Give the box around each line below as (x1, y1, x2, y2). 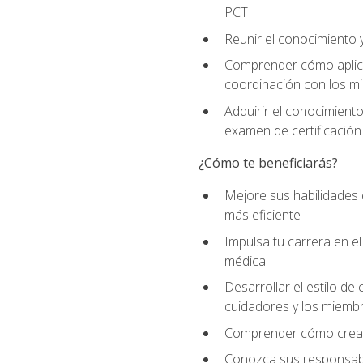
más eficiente (224, 206, 301, 224)
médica (224, 251, 266, 270)
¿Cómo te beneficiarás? (198, 153, 338, 172)
